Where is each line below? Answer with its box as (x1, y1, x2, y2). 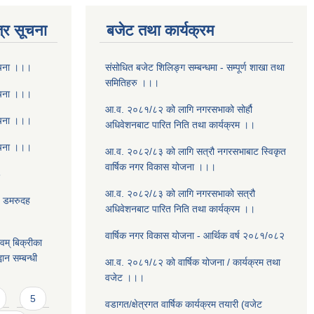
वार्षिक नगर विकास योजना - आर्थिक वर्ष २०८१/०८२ (105, 230, 285, 241)
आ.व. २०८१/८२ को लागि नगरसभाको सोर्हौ (105, 104, 252, 115)
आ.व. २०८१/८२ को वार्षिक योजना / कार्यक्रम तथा (105, 257, 280, 268)
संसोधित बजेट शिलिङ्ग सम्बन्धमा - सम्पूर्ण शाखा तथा (105, 62, 285, 73)
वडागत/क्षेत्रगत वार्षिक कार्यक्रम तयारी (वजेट (105, 299, 262, 310)
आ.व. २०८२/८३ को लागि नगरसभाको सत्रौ (105, 188, 255, 199)
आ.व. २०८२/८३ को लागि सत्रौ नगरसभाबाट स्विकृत (105, 146, 286, 157)
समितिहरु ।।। (105, 77, 159, 88)
